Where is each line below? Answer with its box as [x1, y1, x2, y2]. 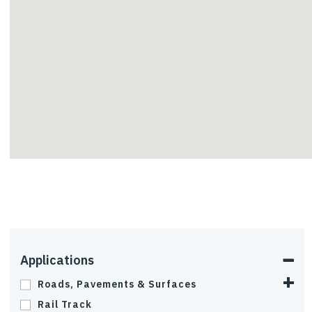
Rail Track [38, 298, 92, 311]
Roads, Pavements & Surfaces [38, 278, 196, 290]
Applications [20, 252, 94, 268]
